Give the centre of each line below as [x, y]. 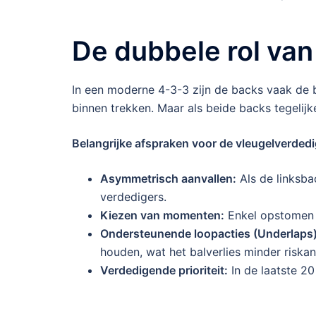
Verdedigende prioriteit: [164, 270]
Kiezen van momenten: [162, 215]
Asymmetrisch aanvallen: [168, 178]
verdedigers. [133, 196]
